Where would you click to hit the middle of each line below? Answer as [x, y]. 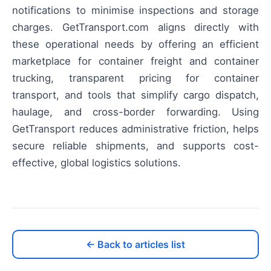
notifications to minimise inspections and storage [135, 11]
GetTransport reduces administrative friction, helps [135, 129]
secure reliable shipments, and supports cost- [135, 146]
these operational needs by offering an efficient [135, 44]
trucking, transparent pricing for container [135, 78]
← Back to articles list [135, 245]
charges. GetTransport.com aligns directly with [135, 28]
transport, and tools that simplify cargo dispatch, [135, 95]
